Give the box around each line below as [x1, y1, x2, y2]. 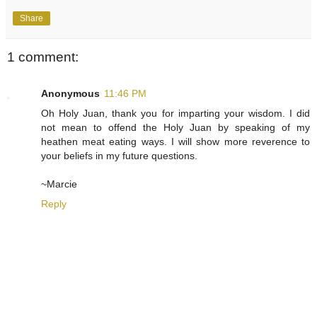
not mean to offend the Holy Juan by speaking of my [41, 121, 310, 133]
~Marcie [41, 178, 77, 190]
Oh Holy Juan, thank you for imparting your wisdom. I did [41, 107, 310, 119]
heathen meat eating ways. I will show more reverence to [41, 135, 310, 147]
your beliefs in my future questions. [41, 149, 197, 161]
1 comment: [7, 49, 79, 64]
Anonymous [41, 87, 100, 99]
